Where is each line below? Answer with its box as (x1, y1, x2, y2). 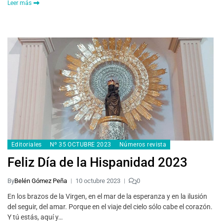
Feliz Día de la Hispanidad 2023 (7, 155, 187, 170)
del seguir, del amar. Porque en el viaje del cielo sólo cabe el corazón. (7, 203, 213, 211)
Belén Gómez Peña (14, 177, 67, 185)
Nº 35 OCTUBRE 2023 (49, 141, 111, 148)
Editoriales (11, 141, 42, 148)
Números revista (119, 141, 167, 148)
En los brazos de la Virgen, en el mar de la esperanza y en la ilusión (7, 192, 207, 201)
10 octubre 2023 (75, 177, 120, 185)
